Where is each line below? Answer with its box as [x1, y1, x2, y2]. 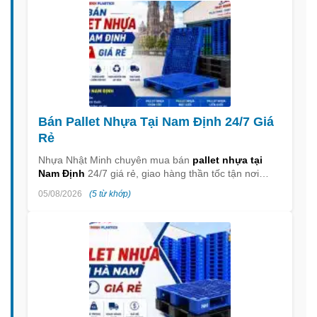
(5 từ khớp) [89, 189, 131, 200]
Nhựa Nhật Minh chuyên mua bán [38, 154, 192, 166]
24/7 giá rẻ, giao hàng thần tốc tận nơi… [85, 168, 269, 180]
